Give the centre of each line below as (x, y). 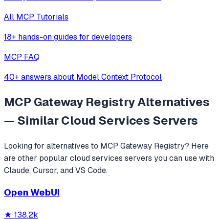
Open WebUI (32, 193)
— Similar (33, 120)
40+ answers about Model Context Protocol (83, 77)
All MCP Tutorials (36, 17)
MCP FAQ (22, 57)
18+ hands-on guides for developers (68, 37)
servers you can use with (168, 158)
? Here (197, 146)
